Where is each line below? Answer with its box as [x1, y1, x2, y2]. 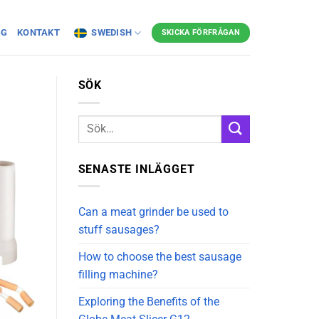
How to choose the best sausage [78, 250, 241, 264]
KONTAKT [17, 27, 63, 38]
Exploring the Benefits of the [78, 295, 219, 309]
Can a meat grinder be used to [78, 205, 229, 219]
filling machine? [78, 268, 158, 282]
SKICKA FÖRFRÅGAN [161, 28, 240, 37]
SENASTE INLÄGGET [78, 162, 195, 176]
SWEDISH [91, 27, 132, 38]
